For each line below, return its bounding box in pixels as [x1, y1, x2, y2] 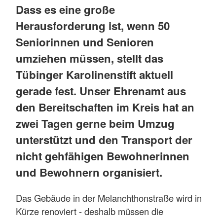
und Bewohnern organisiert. [16, 164, 162, 180]
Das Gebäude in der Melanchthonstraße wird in [16, 191, 202, 204]
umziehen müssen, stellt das [16, 50, 163, 66]
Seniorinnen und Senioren [16, 34, 154, 50]
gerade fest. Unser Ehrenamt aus [16, 82, 186, 99]
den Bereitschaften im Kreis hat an [16, 99, 194, 115]
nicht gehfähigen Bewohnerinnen [16, 147, 189, 164]
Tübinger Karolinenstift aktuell [16, 66, 173, 82]
